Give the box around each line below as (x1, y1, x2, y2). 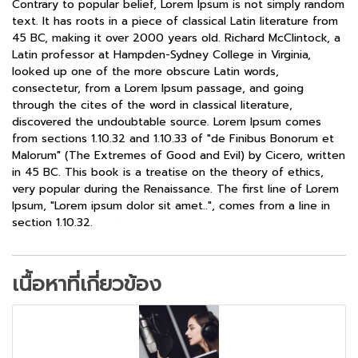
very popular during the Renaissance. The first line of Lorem (12, 180, 339, 197)
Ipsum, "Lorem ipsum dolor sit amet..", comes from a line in (12, 197, 330, 214)
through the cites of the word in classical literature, (12, 96, 292, 113)
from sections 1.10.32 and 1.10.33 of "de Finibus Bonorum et (12, 129, 334, 147)
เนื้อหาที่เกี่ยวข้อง (12, 268, 161, 300)
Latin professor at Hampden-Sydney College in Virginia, (12, 46, 311, 63)
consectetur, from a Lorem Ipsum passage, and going (12, 79, 304, 97)
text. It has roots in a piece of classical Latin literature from (12, 12, 338, 30)
